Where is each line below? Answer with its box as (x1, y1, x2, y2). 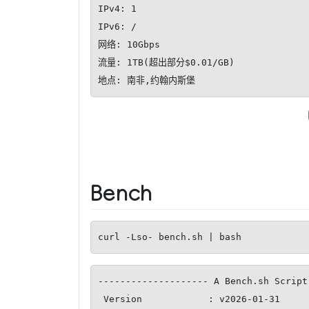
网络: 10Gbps (98, 39, 160, 50)
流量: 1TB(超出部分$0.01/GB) (98, 57, 235, 68)
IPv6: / (98, 21, 137, 32)
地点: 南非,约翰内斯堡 (98, 74, 195, 86)
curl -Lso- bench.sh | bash (98, 231, 241, 242)
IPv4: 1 (98, 3, 137, 14)
